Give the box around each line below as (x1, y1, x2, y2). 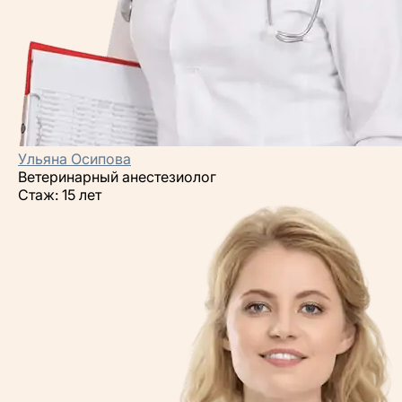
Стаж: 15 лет (18, 186, 101, 204)
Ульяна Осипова (18, 150, 131, 168)
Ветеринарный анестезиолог (18, 168, 216, 186)
